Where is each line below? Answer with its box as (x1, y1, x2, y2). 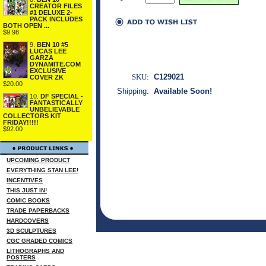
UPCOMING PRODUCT (7, 157, 70, 163)
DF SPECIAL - (40, 92, 83, 100)
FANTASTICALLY (30, 99, 83, 106)
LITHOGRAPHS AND (7, 248, 64, 254)
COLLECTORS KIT (3, 112, 61, 119)
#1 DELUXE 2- (30, 8, 72, 16)
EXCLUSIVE (30, 66, 66, 74)
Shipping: (117, 87, 149, 96)
